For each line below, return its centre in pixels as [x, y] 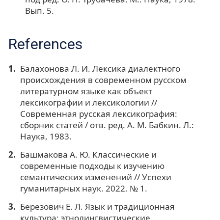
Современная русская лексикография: [98, 113]
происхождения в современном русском [103, 80]
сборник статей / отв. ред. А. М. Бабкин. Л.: [107, 125]
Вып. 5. [39, 10]
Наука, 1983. [46, 136]
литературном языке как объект [86, 91]
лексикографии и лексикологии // [88, 102]
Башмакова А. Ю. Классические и [88, 154]
